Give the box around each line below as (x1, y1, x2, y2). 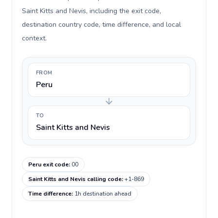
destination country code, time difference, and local (22, 20, 181, 29)
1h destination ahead (74, 190, 131, 198)
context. (22, 34, 47, 43)
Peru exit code (28, 161, 69, 168)
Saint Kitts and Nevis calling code (28, 175, 122, 183)
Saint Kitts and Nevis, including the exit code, (22, 6, 161, 16)
